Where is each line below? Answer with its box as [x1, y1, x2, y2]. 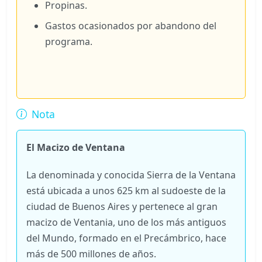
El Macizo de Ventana [26, 140, 125, 154]
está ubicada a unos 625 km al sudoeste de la [26, 184, 226, 197]
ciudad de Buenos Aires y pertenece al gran [26, 199, 218, 213]
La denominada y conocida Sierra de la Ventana [26, 168, 236, 181]
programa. [45, 35, 92, 48]
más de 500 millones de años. [26, 247, 156, 260]
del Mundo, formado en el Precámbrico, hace [26, 231, 226, 244]
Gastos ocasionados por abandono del [45, 19, 216, 32]
